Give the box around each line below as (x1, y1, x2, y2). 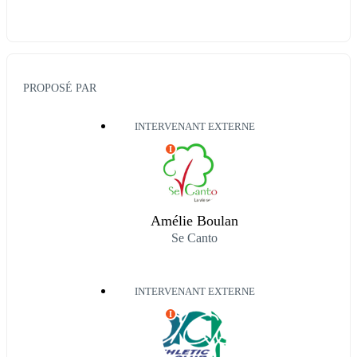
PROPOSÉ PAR (23, 81, 96, 95)
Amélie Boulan (151, 213, 238, 229)
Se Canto (171, 231, 218, 245)
